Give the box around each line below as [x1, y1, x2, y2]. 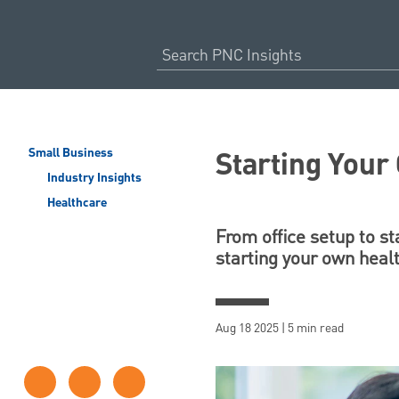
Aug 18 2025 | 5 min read [216, 319, 344, 338]
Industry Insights [44, 168, 142, 188]
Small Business [28, 143, 113, 163]
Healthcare [44, 193, 107, 213]
